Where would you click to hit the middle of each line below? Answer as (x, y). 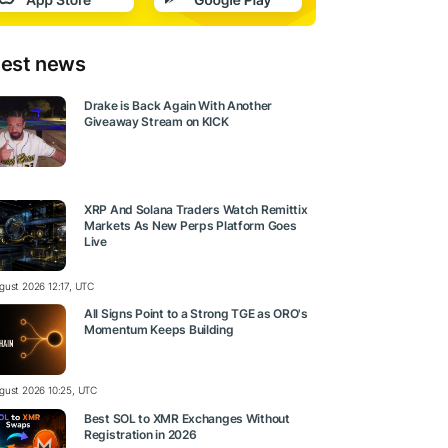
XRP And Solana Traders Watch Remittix (196, 210)
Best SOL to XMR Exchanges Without (187, 418)
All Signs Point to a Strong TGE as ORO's (196, 314)
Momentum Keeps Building (159, 330)
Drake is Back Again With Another (178, 106)
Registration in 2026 (140, 434)
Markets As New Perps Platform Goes (190, 226)
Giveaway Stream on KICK (156, 122)
